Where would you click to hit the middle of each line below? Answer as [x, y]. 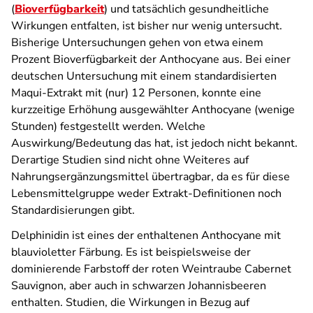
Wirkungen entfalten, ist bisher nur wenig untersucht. [147, 26]
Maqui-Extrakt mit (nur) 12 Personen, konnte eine [136, 93]
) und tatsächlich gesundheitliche [187, 9]
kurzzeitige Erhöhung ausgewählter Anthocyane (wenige [153, 110]
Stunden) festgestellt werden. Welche [108, 126]
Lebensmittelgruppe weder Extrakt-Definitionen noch [146, 194]
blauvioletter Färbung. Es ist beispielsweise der [131, 252]
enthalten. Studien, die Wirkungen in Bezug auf [130, 303]
